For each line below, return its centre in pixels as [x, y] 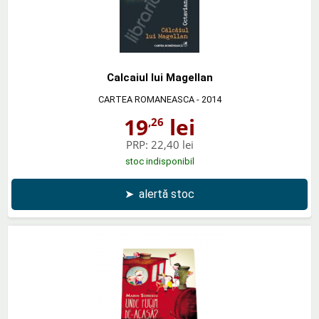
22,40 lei [172, 144]
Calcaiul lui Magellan [159, 77]
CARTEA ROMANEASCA [146, 99]
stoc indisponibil [159, 161]
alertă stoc [167, 194]
